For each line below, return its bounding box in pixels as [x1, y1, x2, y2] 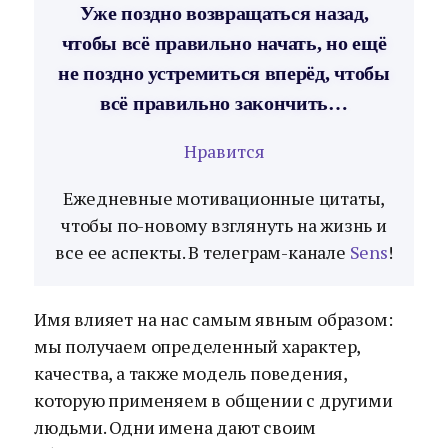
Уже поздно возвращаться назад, [79, 2, 369, 24]
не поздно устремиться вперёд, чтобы [58, 62, 390, 84]
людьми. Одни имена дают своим [34, 415, 317, 439]
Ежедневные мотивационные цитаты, [62, 186, 386, 210]
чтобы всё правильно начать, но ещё [61, 32, 387, 54]
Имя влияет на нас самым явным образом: [34, 307, 393, 331]
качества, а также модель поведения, [34, 361, 347, 385]
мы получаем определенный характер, [34, 334, 361, 358]
